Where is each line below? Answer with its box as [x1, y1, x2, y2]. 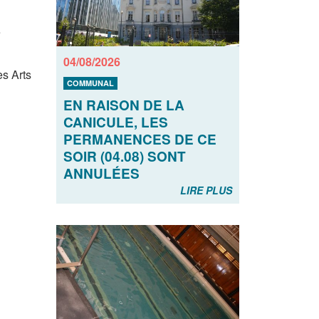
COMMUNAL [66, 78, 114, 89]
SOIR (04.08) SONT [63, 147, 186, 167]
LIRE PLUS [180, 183, 232, 198]
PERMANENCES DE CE [63, 130, 216, 150]
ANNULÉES [63, 164, 140, 184]
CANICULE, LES [63, 113, 168, 132]
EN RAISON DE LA [63, 95, 184, 115]
